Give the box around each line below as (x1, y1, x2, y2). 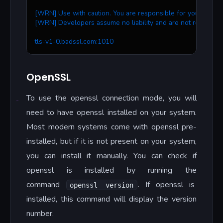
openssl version (70, 181, 134, 189)
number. (26, 208, 54, 220)
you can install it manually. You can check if (26, 150, 197, 162)
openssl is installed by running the (26, 165, 197, 176)
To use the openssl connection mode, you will (26, 93, 197, 104)
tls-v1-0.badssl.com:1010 (35, 37, 113, 47)
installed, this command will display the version (26, 194, 197, 205)
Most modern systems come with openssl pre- (26, 121, 197, 133)
